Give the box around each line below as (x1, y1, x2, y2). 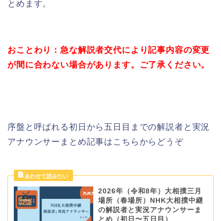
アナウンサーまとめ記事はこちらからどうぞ (7, 137, 184, 147)
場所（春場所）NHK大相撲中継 (98, 197, 203, 205)
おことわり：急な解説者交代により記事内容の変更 (7, 45, 210, 55)
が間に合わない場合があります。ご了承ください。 (7, 60, 210, 70)
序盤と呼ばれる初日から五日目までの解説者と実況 (7, 122, 210, 132)
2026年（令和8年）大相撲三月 (98, 187, 202, 195)
